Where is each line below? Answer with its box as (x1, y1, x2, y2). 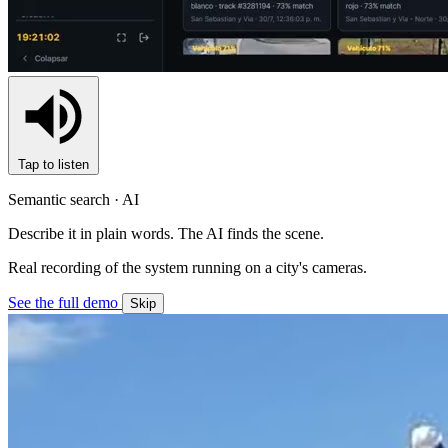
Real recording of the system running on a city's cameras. (8, 259, 367, 276)
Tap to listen (18, 157, 89, 172)
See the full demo (8, 294, 122, 311)
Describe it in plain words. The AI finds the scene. (8, 225, 324, 242)
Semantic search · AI (8, 191, 139, 208)
